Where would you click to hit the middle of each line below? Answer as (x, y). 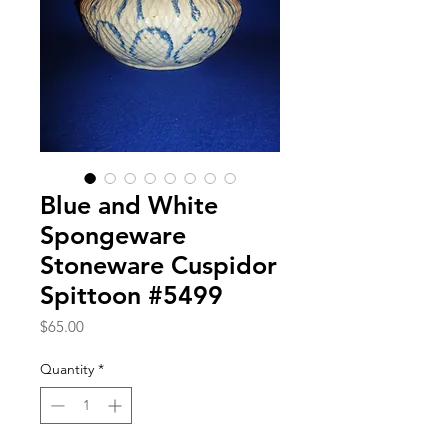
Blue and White (129, 204)
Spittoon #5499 (131, 294)
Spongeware (113, 234)
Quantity (67, 368)
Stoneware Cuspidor (158, 264)
